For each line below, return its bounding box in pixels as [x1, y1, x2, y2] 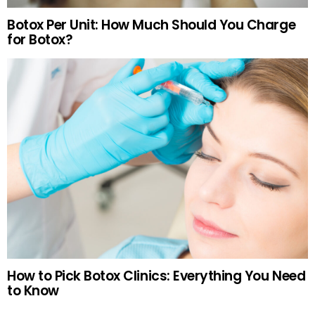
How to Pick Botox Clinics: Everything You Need [7, 266, 306, 286]
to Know [7, 281, 59, 301]
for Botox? [7, 30, 73, 49]
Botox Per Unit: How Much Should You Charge [7, 15, 296, 34]
